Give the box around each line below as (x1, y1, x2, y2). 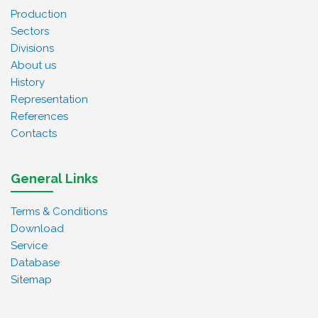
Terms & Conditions (11, 205, 107, 218)
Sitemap (11, 273, 52, 286)
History (11, 76, 45, 89)
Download (11, 222, 64, 235)
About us (11, 59, 56, 72)
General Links (11, 171, 98, 186)
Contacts (11, 127, 57, 140)
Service (11, 239, 48, 252)
